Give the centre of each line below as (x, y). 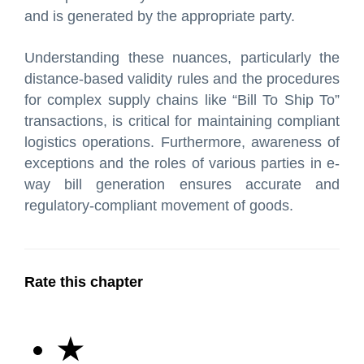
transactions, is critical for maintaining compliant (182, 121)
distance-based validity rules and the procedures (182, 78)
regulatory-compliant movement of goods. (159, 205)
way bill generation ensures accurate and (182, 184)
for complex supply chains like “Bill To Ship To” (182, 100)
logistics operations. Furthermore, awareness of (182, 142)
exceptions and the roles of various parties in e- (182, 163)
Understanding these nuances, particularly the (182, 57)
